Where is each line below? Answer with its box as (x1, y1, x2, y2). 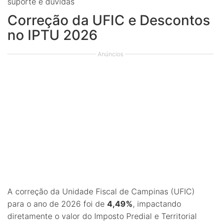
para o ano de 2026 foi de (7, 199, 107, 209)
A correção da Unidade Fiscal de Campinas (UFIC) (7, 186, 195, 196)
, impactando (133, 199, 181, 209)
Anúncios (98, 50, 123, 58)
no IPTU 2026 (7, 27, 98, 43)
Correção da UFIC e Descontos (7, 12, 210, 29)
